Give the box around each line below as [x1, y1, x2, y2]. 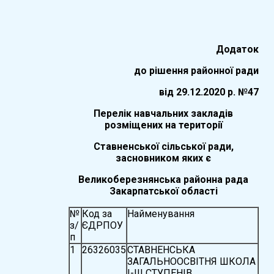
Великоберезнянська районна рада [78, 173, 249, 185]
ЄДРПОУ [81, 219, 123, 231]
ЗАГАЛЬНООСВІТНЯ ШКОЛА [127, 255, 256, 267]
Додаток [215, 43, 259, 55]
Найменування [127, 207, 194, 220]
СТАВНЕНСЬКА [127, 243, 195, 256]
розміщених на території [104, 119, 223, 131]
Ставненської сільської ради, [93, 140, 234, 152]
